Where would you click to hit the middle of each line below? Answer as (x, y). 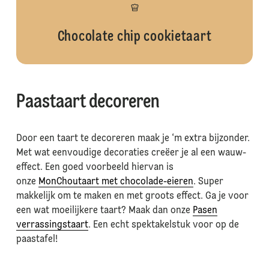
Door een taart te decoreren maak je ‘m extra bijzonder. (133, 139)
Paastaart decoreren (88, 103)
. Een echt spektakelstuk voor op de (163, 225)
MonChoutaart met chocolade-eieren (116, 182)
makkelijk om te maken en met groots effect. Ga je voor (132, 196)
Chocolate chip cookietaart (134, 37)
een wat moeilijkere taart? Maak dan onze (104, 211)
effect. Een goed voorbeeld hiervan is (95, 168)
